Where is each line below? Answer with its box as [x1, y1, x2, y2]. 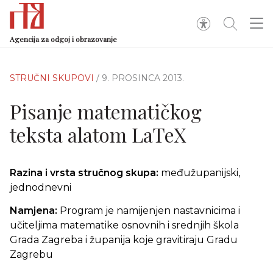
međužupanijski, [161, 167, 240, 179]
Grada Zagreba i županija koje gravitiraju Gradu [10, 234, 238, 246]
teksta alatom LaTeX [10, 121, 186, 147]
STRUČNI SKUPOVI [10, 73, 96, 83]
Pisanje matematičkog [10, 98, 202, 124]
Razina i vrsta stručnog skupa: [10, 167, 161, 179]
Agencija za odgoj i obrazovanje [10, 34, 117, 44]
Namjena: [10, 205, 60, 216]
